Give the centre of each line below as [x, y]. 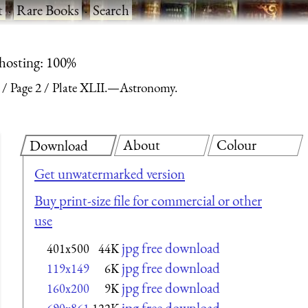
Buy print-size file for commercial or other [148, 201]
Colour [237, 144]
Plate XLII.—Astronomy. [115, 88]
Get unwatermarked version [110, 173]
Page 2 [26, 88]
